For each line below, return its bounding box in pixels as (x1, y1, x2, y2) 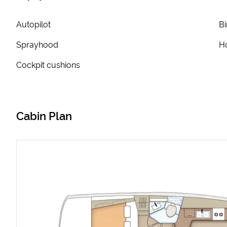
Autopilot (16, 18, 51, 29)
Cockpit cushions (16, 58, 80, 70)
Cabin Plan (16, 107, 72, 123)
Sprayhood (16, 38, 58, 50)
